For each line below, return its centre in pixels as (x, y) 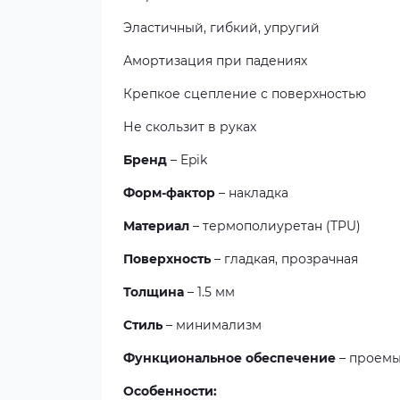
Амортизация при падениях (215, 61)
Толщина (154, 292)
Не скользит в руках (190, 127)
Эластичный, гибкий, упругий (221, 28)
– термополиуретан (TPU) (275, 226)
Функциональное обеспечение (229, 358)
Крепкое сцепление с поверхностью (245, 94)
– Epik (187, 160)
